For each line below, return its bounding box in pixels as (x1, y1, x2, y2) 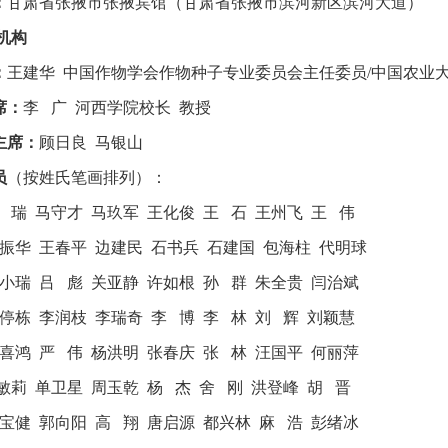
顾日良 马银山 (39, 134, 143, 151)
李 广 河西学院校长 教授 (23, 99, 211, 116)
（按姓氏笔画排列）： (7, 169, 167, 186)
